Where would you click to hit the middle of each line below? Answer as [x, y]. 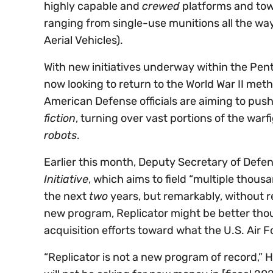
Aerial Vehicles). [83, 41]
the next [66, 197]
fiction [60, 119]
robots [60, 136]
